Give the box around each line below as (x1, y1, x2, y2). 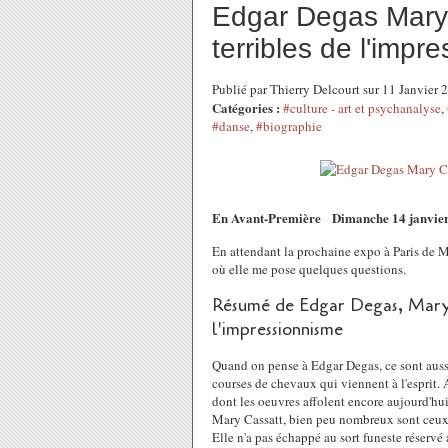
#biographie (256, 117, 322, 135)
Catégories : (212, 98, 280, 117)
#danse (212, 117, 250, 135)
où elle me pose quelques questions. (212, 260, 406, 278)
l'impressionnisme (212, 317, 343, 341)
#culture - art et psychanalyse (283, 99, 441, 117)
